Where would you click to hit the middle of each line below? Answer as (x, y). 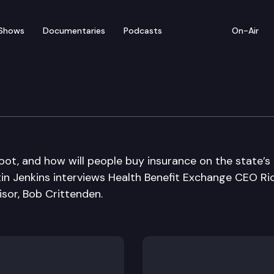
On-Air (245, 30)
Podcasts (143, 30)
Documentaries (74, 30)
